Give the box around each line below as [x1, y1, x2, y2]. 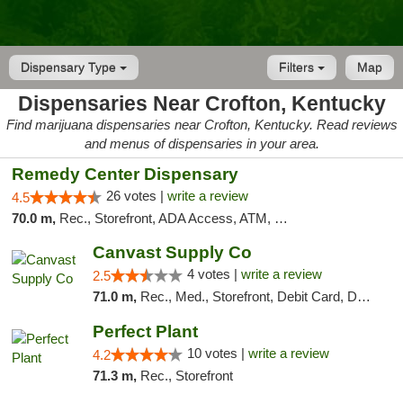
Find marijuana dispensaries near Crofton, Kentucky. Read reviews [5, 117, 398, 132]
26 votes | [106, 188, 167, 203]
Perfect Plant [92, 322, 198, 341]
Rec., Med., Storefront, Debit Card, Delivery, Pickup [139, 289, 357, 304]
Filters [279, 60, 318, 75]
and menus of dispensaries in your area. [84, 136, 319, 151]
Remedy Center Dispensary [12, 165, 238, 184]
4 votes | [186, 266, 241, 282]
